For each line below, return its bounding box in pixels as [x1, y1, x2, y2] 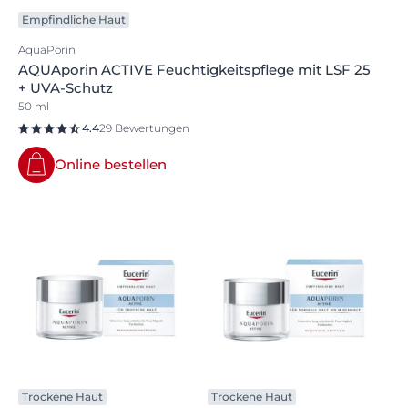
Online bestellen [55, 156, 167, 174]
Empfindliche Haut [22, 13, 126, 27]
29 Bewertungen [99, 121, 189, 136]
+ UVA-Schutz [18, 79, 113, 97]
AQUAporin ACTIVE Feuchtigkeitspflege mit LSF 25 [18, 61, 371, 79]
